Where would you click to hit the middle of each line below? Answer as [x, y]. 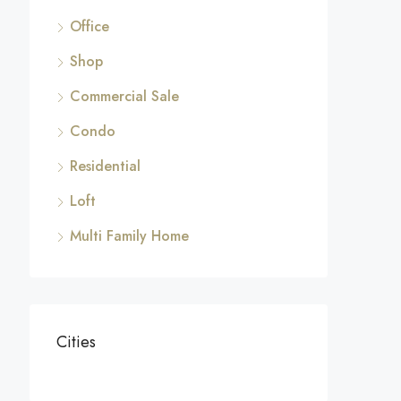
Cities [76, 342]
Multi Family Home [129, 236]
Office [90, 26]
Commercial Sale [124, 96]
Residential [105, 166]
